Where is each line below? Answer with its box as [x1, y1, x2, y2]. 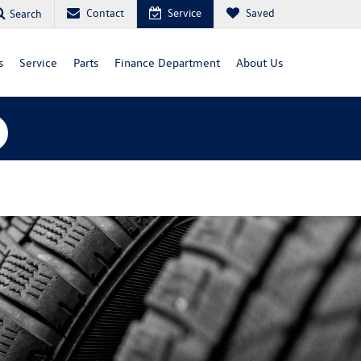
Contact [86, 5, 124, 20]
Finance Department [114, 55, 220, 70]
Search [10, 5, 42, 21]
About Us [236, 55, 283, 70]
